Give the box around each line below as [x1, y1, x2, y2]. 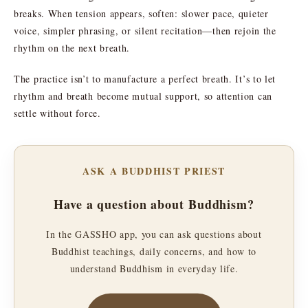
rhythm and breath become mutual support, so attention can [14, 89, 272, 102]
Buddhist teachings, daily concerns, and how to [51, 244, 257, 258]
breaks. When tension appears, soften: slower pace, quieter [14, 6, 269, 20]
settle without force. [14, 106, 101, 120]
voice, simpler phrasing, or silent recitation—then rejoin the [14, 23, 276, 37]
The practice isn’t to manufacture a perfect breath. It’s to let [14, 71, 276, 85]
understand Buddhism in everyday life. [69, 261, 239, 275]
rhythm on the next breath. [14, 41, 131, 54]
